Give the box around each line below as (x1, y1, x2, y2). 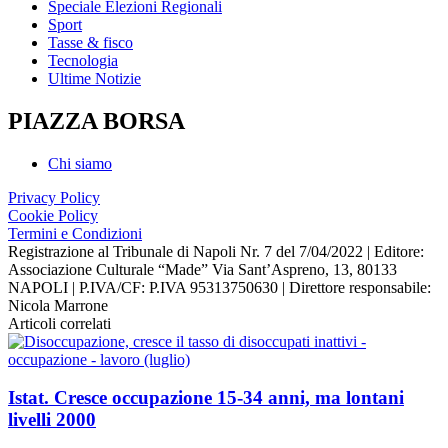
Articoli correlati (8, 314, 111, 332)
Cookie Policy (8, 206, 98, 224)
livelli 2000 (8, 409, 96, 431)
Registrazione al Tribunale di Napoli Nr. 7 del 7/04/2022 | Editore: (8, 242, 424, 260)
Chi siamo (48, 154, 112, 172)
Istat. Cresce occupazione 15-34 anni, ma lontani (8, 387, 404, 409)
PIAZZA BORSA (8, 107, 185, 134)
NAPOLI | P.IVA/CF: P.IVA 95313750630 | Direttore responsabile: (8, 278, 431, 296)
